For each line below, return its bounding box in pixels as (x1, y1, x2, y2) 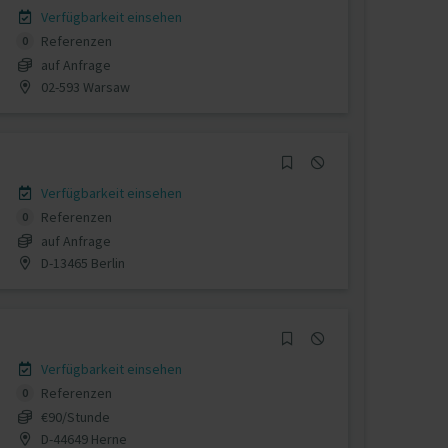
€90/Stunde (40, 407, 110, 426)
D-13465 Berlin (37, 253, 125, 272)
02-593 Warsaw (37, 77, 130, 96)
